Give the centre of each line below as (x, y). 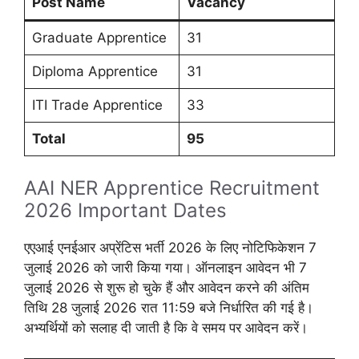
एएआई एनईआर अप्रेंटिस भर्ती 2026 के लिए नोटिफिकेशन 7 (170, 247)
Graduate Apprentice (99, 38)
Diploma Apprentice (95, 72)
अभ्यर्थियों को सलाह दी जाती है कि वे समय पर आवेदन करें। (166, 327)
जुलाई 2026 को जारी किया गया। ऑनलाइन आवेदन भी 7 (165, 267)
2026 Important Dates (125, 210)
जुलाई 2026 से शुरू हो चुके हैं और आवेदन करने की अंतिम (167, 287)
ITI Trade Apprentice (97, 105)
